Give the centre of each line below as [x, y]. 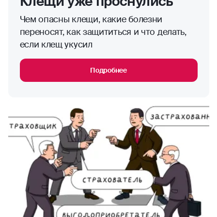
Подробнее [108, 70]
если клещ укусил [56, 44]
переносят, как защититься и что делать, [103, 32]
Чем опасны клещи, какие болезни [91, 19]
